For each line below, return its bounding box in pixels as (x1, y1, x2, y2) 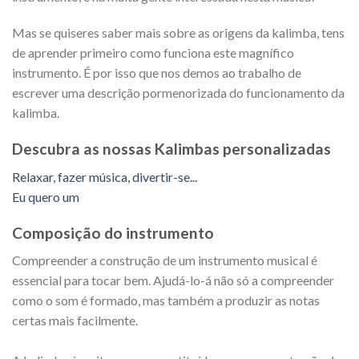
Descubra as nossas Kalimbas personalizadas (12, 139, 331, 159)
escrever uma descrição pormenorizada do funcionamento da (12, 85, 345, 101)
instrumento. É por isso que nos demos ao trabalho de (12, 65, 301, 81)
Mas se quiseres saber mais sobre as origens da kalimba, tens (12, 25, 345, 41)
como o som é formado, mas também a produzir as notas (12, 292, 320, 309)
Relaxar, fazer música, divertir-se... (12, 168, 197, 184)
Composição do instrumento (12, 223, 214, 242)
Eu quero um (12, 188, 79, 204)
